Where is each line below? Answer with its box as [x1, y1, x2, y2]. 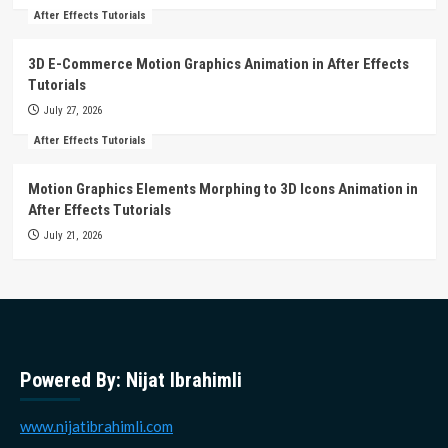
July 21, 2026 [43, 229, 102, 243]
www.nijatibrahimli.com [20, 417, 173, 436]
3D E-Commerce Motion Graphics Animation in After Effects [27, 55, 409, 74]
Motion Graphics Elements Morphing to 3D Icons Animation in [27, 180, 418, 199]
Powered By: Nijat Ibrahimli [20, 368, 242, 393]
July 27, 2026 [43, 104, 102, 118]
